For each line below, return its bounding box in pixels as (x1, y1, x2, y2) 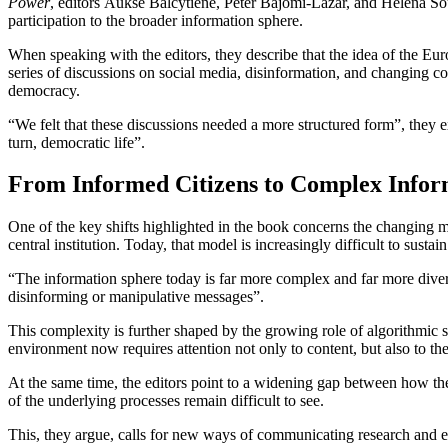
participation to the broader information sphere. (8, 11, 311, 29)
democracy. (8, 81, 84, 99)
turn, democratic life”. (8, 133, 149, 151)
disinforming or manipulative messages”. (8, 288, 268, 306)
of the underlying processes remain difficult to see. (8, 392, 328, 410)
